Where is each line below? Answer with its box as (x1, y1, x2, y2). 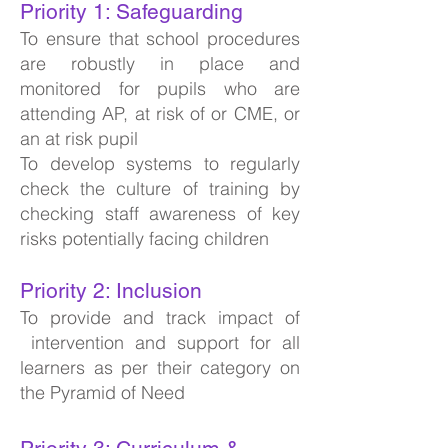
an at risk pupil (20, 127, 138, 150)
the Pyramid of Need (20, 381, 185, 404)
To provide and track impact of (20, 306, 300, 329)
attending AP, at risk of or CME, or (20, 102, 300, 125)
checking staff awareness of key (20, 202, 300, 225)
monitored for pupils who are (20, 77, 300, 100)
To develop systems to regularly (20, 152, 300, 175)
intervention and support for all (20, 331, 300, 354)
